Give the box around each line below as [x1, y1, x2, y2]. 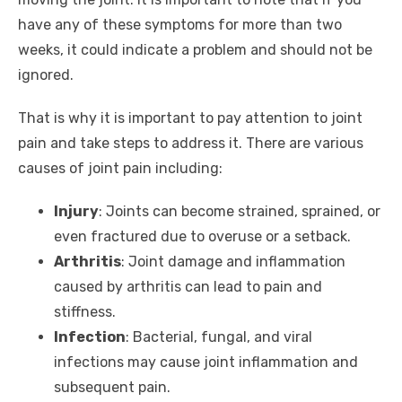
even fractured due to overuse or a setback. [54, 228, 351, 246]
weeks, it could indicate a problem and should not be [18, 41, 372, 59]
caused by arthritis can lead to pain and [54, 278, 322, 296]
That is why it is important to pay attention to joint [18, 109, 363, 127]
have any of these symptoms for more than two [18, 16, 342, 34]
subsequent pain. [54, 379, 170, 397]
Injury [54, 203, 99, 221]
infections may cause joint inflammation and [54, 354, 358, 371]
